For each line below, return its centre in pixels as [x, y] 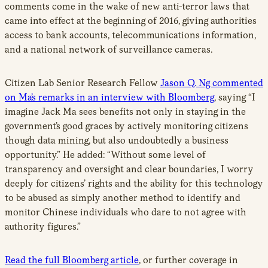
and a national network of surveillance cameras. [109, 49]
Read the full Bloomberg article [72, 260]
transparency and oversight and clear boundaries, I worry [129, 169]
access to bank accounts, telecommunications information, [130, 35]
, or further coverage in [188, 260]
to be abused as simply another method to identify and [123, 197]
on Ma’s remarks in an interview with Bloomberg [109, 97]
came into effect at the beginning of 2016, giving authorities [131, 20]
